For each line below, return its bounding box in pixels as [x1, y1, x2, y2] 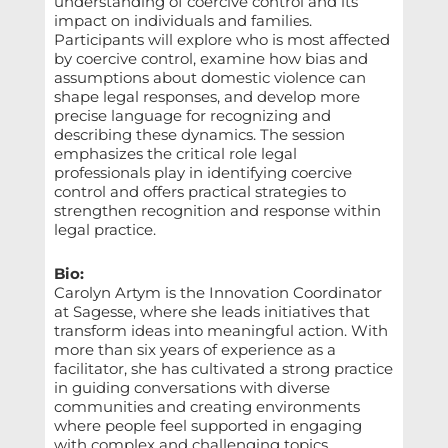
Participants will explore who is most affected [53, 30, 390, 50]
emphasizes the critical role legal [53, 144, 297, 164]
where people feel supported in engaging [53, 416, 362, 436]
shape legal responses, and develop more [53, 87, 360, 107]
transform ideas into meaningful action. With [53, 321, 388, 341]
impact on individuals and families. [53, 11, 312, 31]
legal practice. [53, 220, 156, 240]
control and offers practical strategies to [53, 182, 346, 202]
